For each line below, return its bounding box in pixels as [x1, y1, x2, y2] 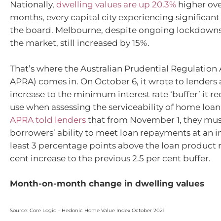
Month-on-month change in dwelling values [10, 179, 204, 189]
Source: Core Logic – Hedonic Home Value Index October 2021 [10, 207, 165, 214]
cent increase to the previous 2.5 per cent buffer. [10, 153, 211, 163]
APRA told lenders [10, 114, 86, 125]
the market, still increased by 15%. [10, 38, 149, 48]
